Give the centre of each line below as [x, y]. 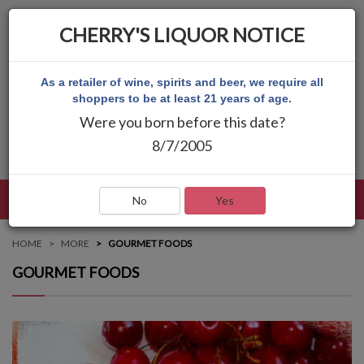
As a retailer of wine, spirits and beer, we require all [182, 82]
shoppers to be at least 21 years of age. [182, 98]
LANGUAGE [156, 157]
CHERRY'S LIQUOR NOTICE [182, 35]
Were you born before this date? [182, 122]
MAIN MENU [313, 200]
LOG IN [220, 157]
